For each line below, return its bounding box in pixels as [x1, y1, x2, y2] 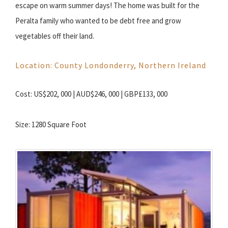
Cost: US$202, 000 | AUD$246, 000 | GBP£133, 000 [15, 89, 167, 99]
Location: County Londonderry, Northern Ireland [15, 60, 206, 71]
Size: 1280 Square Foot [15, 120, 87, 130]
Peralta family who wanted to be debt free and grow [15, 16, 181, 26]
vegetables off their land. [15, 31, 94, 41]
